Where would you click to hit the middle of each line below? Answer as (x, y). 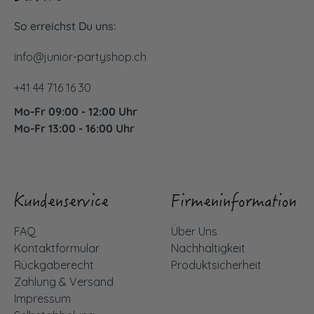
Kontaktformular (57, 248)
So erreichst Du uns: (65, 26)
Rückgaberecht (54, 265)
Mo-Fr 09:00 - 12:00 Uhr (76, 111)
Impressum (42, 299)
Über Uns (194, 231)
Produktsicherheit (216, 265)
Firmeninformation (234, 203)
